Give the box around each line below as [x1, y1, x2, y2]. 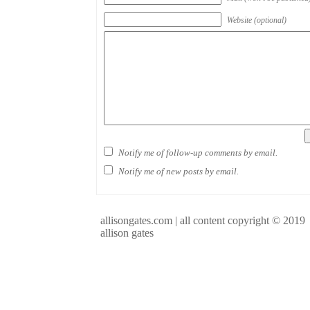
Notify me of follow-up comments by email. [118, 147, 277, 158]
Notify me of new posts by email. [118, 165, 239, 176]
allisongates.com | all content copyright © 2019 [100, 214, 305, 226]
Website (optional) [227, 15, 286, 25]
